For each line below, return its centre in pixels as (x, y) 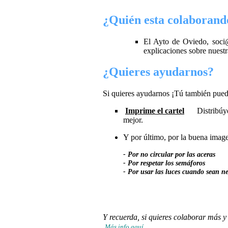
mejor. (133, 120)
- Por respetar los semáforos (166, 163)
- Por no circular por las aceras (171, 154)
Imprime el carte (154, 111)
